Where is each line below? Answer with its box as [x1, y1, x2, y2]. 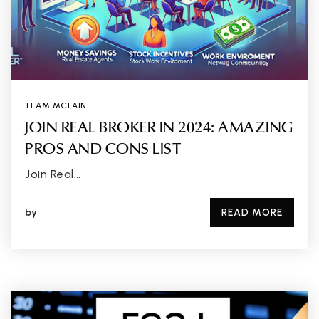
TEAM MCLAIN [25, 100, 87, 110]
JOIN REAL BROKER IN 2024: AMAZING [25, 120, 293, 138]
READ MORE [221, 206, 283, 219]
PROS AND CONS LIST [25, 141, 181, 159]
